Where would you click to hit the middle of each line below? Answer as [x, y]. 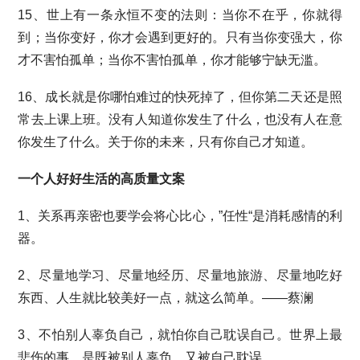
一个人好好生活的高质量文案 [102, 179]
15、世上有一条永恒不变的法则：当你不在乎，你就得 [180, 15]
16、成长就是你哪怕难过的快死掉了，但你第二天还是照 [180, 97]
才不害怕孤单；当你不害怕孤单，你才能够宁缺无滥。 [172, 60]
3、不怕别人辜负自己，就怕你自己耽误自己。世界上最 [180, 335]
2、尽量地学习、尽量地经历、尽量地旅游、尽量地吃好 [180, 275]
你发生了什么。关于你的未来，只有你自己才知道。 [166, 142]
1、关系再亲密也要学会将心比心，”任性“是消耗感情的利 [180, 216]
